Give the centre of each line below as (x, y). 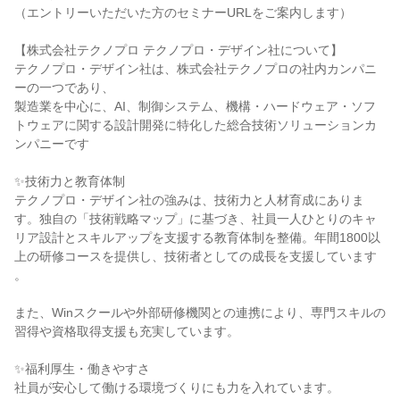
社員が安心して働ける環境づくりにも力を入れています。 (177, 387)
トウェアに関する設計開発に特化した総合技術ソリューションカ (196, 125)
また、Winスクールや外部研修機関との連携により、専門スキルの (200, 312)
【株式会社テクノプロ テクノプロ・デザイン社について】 (179, 50)
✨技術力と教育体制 (70, 181)
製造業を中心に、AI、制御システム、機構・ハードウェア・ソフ (195, 106)
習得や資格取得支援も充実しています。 (127, 331)
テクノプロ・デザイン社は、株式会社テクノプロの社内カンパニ (196, 69)
